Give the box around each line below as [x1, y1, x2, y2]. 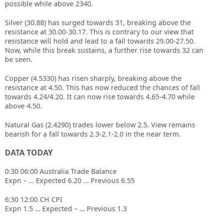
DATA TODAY [5, 147, 53, 158]
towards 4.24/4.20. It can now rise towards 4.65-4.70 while [5, 92, 195, 101]
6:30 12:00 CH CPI [5, 195, 62, 204]
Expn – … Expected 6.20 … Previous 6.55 [5, 176, 135, 185]
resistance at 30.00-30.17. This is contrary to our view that [5, 27, 194, 36]
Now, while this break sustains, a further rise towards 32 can [5, 46, 203, 55]
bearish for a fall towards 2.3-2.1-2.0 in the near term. [5, 129, 181, 139]
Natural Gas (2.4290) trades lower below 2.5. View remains [5, 120, 195, 129]
